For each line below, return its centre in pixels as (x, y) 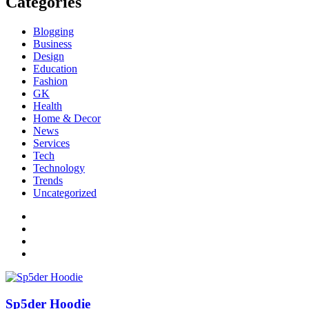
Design (49, 57)
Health (48, 106)
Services (51, 143)
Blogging (53, 32)
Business (52, 44)
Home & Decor (67, 119)
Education (55, 69)
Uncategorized (65, 193)
